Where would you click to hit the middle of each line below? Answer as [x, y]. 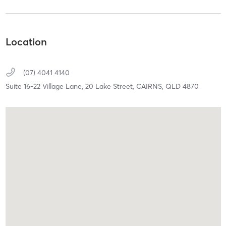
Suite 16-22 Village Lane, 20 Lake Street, [71, 86]
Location [26, 41]
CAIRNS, [151, 86]
